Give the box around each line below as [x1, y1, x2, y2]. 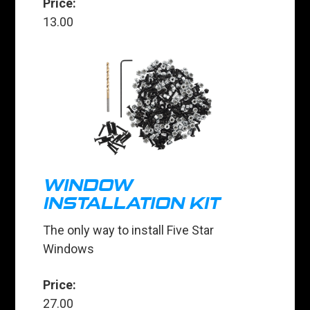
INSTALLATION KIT [43, 194, 220, 214]
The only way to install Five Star [43, 223, 215, 238]
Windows [43, 241, 95, 257]
